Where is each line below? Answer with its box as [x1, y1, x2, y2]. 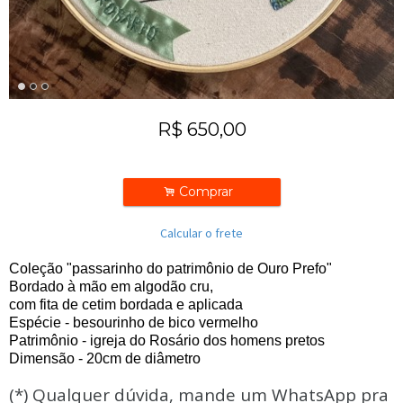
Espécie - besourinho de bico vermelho [9, 315, 258, 330]
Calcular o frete [160, 225, 243, 241]
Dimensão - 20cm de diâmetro [9, 351, 204, 366]
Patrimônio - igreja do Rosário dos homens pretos [9, 333, 325, 348]
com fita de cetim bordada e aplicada [9, 297, 246, 312]
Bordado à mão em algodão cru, [9, 279, 213, 294]
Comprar [175, 184, 240, 200]
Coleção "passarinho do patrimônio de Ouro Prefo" [9, 261, 332, 276]
